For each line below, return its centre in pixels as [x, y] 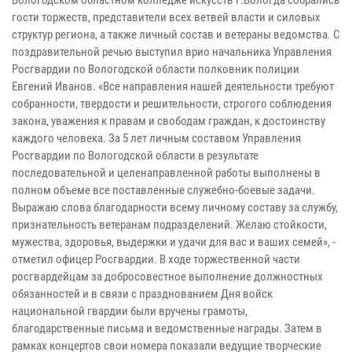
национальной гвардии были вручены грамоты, [130, 311]
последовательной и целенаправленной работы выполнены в [166, 172]
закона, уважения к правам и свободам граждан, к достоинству [169, 121]
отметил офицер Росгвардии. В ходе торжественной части [156, 259]
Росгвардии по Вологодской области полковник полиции [156, 69]
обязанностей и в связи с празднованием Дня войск [142, 293]
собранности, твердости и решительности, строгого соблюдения [172, 103]
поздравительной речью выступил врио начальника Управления [172, 51]
